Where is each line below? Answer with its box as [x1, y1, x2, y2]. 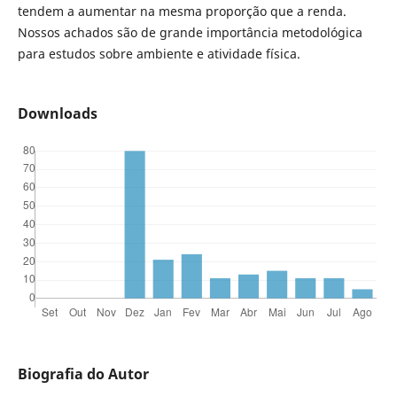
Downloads [17, 103, 97, 123]
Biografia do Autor [17, 363, 149, 384]
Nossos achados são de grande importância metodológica [17, 23, 362, 41]
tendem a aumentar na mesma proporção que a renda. [17, 2, 346, 19]
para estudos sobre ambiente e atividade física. [17, 44, 300, 62]
